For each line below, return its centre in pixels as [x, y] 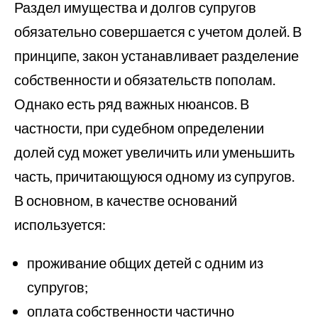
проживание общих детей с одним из [145, 263]
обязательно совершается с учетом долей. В [158, 31]
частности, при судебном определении [139, 128]
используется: [60, 224]
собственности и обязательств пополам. [145, 79]
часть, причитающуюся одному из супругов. [154, 176]
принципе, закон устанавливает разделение [157, 55]
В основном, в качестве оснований [126, 200]
